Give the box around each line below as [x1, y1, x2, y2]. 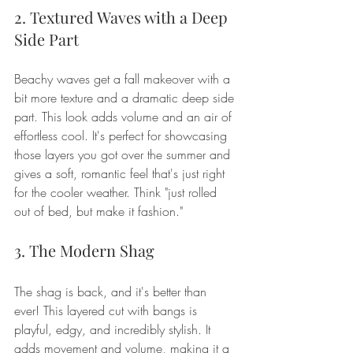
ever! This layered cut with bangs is [14, 301, 201, 319]
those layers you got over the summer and [14, 145, 234, 163]
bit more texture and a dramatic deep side [14, 88, 238, 106]
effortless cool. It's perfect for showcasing [14, 126, 231, 144]
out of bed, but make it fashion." [14, 202, 183, 220]
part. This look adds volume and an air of [14, 107, 236, 125]
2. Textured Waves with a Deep [14, 6, 232, 28]
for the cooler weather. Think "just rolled [14, 183, 221, 201]
